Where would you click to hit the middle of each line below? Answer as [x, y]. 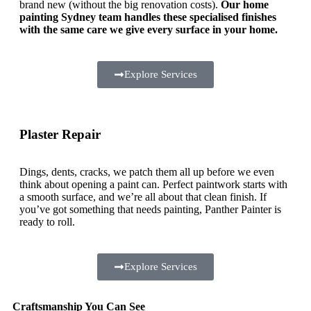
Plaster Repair [60, 134]
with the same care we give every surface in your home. [149, 29]
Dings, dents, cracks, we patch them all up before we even [147, 171]
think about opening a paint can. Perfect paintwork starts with [153, 184]
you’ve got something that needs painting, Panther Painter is [150, 209]
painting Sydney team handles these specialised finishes [148, 17]
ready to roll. [47, 221]
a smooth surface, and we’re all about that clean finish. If [143, 196]
